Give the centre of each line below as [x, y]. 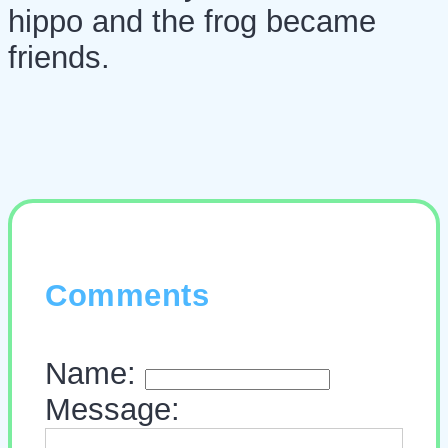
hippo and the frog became [192, 21]
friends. [59, 57]
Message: [112, 409]
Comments [127, 295]
